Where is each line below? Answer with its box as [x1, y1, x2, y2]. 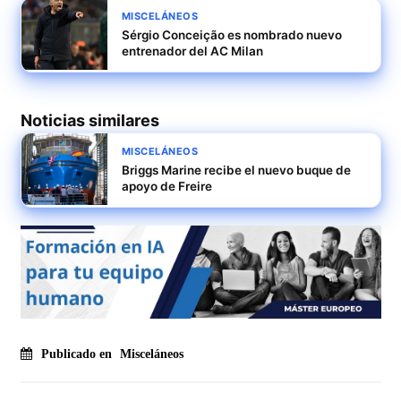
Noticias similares [20, 111, 159, 131]
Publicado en [40, 347, 115, 362]
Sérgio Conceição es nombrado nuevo [121, 28, 342, 43]
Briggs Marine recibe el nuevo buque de [121, 163, 351, 178]
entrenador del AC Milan [121, 44, 263, 59]
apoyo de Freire [121, 179, 212, 194]
